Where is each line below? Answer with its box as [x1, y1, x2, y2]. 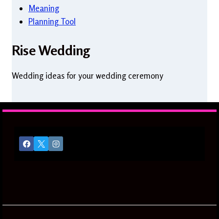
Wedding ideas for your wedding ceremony [12, 70, 163, 81]
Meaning [28, 2, 59, 13]
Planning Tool [28, 16, 76, 26]
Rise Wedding [12, 42, 90, 59]
